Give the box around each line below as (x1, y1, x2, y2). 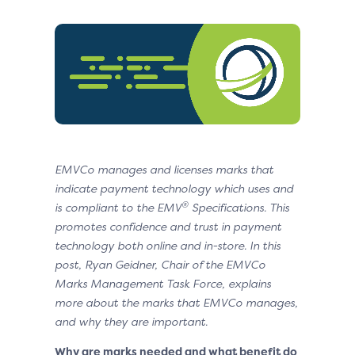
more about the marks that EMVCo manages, (55, 295, 298, 311)
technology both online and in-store (55, 238, 244, 254)
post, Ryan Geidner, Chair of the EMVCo (55, 257, 265, 273)
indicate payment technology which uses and (55, 181, 293, 197)
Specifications (189, 200, 264, 216)
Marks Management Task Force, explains (55, 276, 271, 292)
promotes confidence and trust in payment (55, 219, 281, 235)
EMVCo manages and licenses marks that (55, 162, 273, 177)
